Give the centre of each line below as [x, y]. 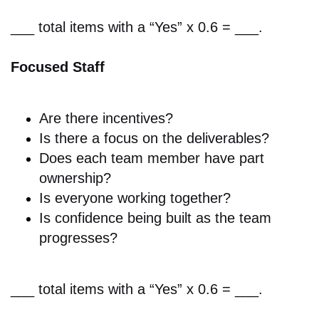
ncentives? [139, 119]
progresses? [78, 238]
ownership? [75, 178]
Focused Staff [58, 67]
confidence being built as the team [163, 218]
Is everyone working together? [135, 198]
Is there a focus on [101, 138]
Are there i [72, 119]
